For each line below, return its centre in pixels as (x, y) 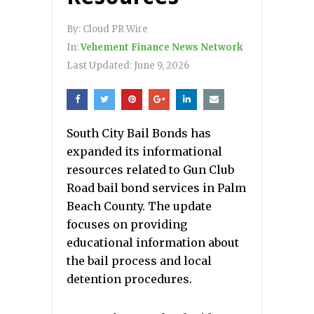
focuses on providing (127, 224)
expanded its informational (144, 151)
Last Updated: (100, 66)
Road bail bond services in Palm (156, 188)
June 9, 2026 (162, 66)
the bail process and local (139, 261)
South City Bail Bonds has (139, 133)
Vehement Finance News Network (162, 47)
